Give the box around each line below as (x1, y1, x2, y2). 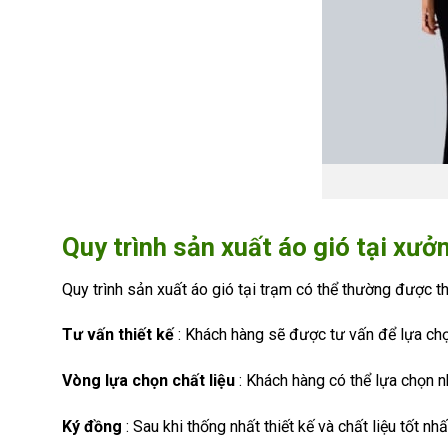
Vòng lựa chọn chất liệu (62, 371, 235, 391)
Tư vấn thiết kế (62, 325, 174, 345)
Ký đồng (62, 417, 122, 437)
